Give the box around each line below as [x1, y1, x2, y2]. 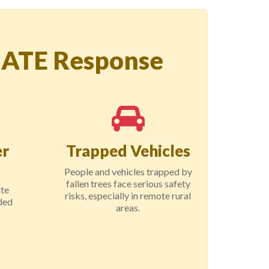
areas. [116, 202, 141, 213]
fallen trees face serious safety [65, 178, 190, 189]
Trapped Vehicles [65, 141, 190, 160]
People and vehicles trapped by [64, 166, 192, 177]
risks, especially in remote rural [65, 190, 192, 201]
